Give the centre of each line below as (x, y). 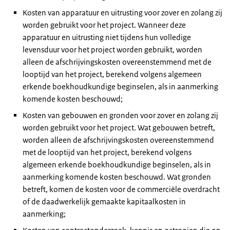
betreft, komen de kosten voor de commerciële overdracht (121, 189)
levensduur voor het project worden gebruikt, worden (112, 50)
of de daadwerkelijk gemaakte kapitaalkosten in (104, 202)
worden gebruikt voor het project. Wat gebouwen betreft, (119, 128)
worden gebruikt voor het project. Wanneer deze (104, 25)
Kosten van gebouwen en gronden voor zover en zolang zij (120, 115)
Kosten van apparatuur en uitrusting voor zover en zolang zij (122, 13)
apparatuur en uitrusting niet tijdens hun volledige (107, 37)
